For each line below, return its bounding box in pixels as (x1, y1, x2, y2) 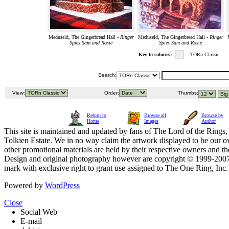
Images (144, 118, 158, 124)
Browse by (201, 112, 223, 119)
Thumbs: (176, 90, 198, 96)
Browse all (144, 112, 166, 119)
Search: (98, 72, 117, 78)
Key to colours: (139, 52, 172, 58)
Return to (87, 112, 106, 119)
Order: (103, 90, 119, 96)
